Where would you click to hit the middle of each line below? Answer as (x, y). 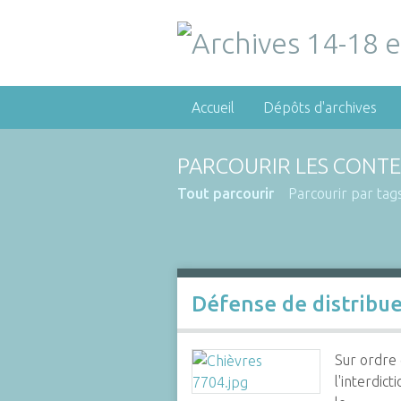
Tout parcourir (225, 193)
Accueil (213, 107)
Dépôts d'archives (320, 107)
